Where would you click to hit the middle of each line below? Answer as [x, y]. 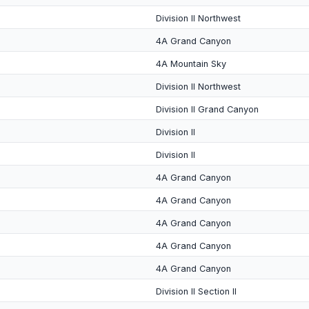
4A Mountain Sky [191, 64]
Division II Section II [196, 291]
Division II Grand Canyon [207, 109]
